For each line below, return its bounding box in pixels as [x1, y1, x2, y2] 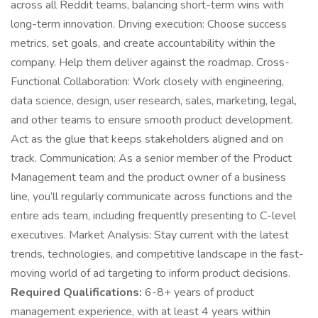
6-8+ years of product [142, 285, 254, 300]
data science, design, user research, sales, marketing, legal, [11, 93, 297, 109]
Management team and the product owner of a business [11, 170, 286, 185]
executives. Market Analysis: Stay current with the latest [11, 227, 289, 243]
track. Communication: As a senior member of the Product [11, 150, 292, 166]
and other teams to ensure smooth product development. [11, 112, 293, 128]
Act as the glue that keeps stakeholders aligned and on [11, 131, 283, 147]
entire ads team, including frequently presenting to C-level [11, 208, 296, 224]
